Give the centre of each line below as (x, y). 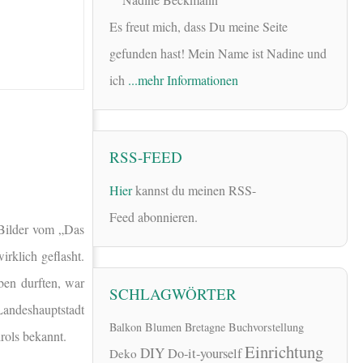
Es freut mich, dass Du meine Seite (199, 27)
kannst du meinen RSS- (194, 190)
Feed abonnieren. (154, 216)
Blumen (163, 327)
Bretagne (205, 327)
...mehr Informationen (183, 80)
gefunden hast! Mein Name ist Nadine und (218, 53)
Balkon (126, 327)
